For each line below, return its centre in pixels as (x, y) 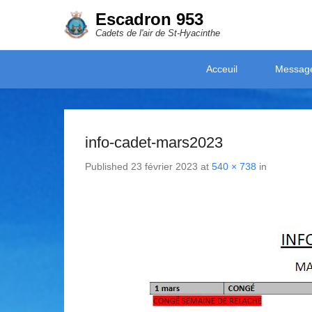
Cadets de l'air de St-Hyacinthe (157, 33)
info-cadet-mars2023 (154, 142)
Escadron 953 (149, 19)
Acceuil (222, 69)
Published (108, 166)
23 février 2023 (164, 166)
